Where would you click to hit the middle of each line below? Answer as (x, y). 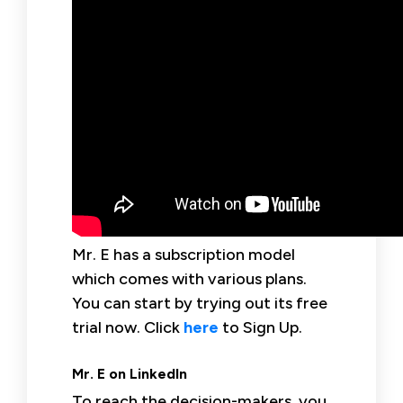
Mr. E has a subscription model (184, 254)
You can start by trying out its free (200, 303)
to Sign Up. (260, 327)
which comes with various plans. (189, 278)
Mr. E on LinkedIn (130, 373)
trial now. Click (128, 327)
